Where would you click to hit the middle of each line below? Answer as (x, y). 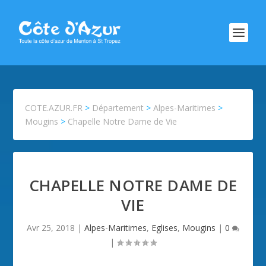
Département (118, 108)
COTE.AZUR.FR (54, 108)
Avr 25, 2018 (51, 228)
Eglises (164, 228)
